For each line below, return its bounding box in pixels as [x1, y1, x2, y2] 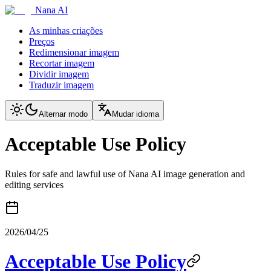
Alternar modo [39, 109, 88, 119]
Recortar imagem [29, 58, 94, 68]
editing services [5, 179, 64, 190]
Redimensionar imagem [29, 47, 119, 57]
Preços [29, 36, 54, 47]
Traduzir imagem [29, 80, 94, 90]
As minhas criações [29, 25, 103, 36]
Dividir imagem [29, 69, 89, 79]
